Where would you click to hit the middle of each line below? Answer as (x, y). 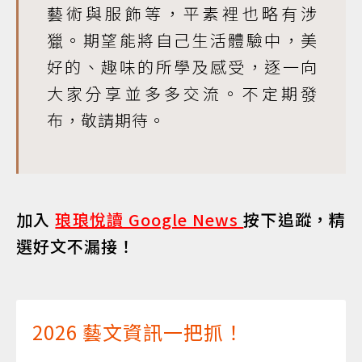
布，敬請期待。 (106, 120)
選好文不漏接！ (76, 246)
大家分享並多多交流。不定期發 (182, 93)
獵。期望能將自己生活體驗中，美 (182, 40)
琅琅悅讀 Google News (149, 219)
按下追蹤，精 (295, 219)
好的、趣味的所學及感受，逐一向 (182, 66)
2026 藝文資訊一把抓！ (138, 331)
